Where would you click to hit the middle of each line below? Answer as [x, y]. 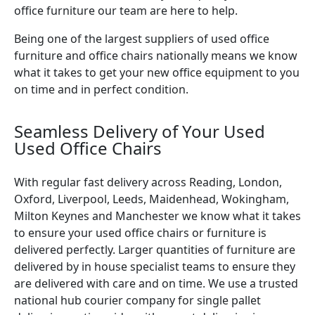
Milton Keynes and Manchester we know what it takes [157, 216]
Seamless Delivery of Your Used [140, 131]
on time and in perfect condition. [101, 89]
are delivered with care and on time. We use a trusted [156, 283]
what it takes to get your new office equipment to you [157, 72]
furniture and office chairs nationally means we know [156, 55]
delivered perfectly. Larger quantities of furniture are [155, 249]
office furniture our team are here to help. [126, 10]
